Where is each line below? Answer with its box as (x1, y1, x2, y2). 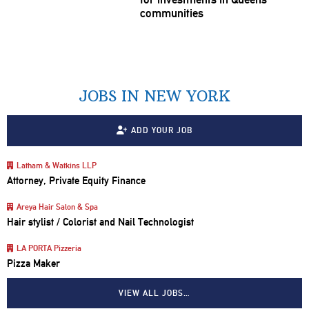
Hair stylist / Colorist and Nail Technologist (7, 215, 194, 228)
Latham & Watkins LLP (16, 161, 97, 170)
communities (139, 6, 203, 20)
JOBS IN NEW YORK (79, 86, 230, 106)
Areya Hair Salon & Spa (16, 201, 98, 212)
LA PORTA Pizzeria (16, 243, 81, 253)
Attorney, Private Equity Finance (7, 175, 146, 188)
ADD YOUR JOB (130, 126, 192, 136)
